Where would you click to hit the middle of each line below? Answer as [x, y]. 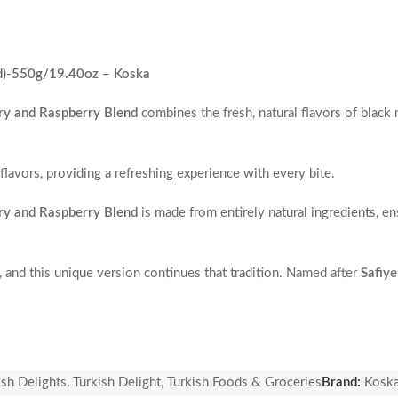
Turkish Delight [117, 383]
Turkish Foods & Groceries [244, 383]
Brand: [343, 383]
